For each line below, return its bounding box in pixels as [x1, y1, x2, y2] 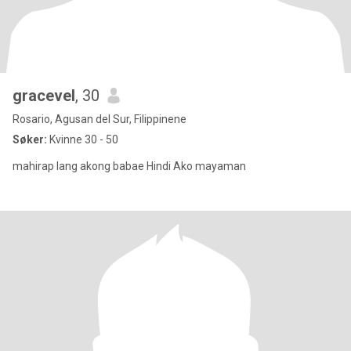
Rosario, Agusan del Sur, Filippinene [13, 113, 186, 125]
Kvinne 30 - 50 [47, 133, 118, 146]
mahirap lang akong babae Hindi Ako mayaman [13, 160, 246, 172]
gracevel [13, 86, 75, 105]
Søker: [13, 133, 47, 146]
